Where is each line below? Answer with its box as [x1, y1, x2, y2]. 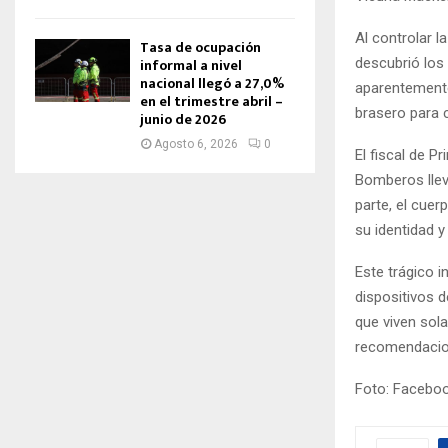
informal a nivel [140, 54, 242, 77]
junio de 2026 [140, 108, 226, 131]
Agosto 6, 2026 [154, 137, 238, 151]
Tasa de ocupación [140, 36, 261, 59]
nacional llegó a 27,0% [140, 72, 284, 95]
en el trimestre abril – [140, 90, 283, 113]
